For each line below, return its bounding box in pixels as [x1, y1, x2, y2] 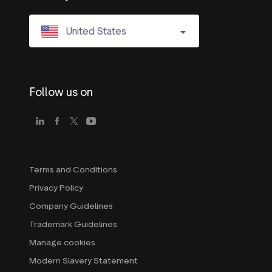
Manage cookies [29, 237, 95, 248]
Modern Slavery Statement [29, 256, 138, 267]
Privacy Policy [29, 183, 83, 194]
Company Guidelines [29, 201, 113, 212]
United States [66, 25, 126, 37]
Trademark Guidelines [29, 219, 117, 230]
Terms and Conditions [29, 165, 117, 175]
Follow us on [29, 86, 93, 100]
